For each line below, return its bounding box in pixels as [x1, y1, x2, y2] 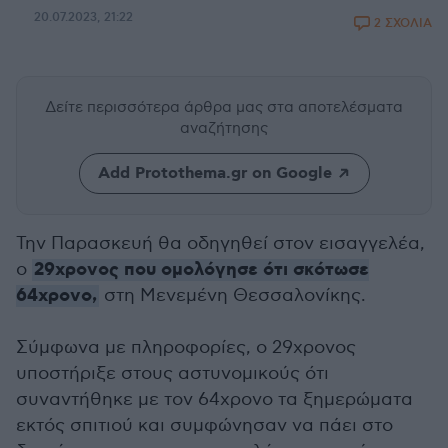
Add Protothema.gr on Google [97, 163, 332, 184]
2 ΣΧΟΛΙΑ [374, 16, 432, 31]
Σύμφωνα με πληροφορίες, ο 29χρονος [16, 337, 356, 358]
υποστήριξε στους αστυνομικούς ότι [16, 363, 329, 384]
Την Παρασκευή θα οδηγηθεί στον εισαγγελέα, [16, 233, 425, 254]
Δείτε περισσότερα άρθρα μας [45, 98, 267, 116]
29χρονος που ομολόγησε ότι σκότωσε [34, 258, 369, 282]
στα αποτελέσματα [267, 98, 403, 116]
